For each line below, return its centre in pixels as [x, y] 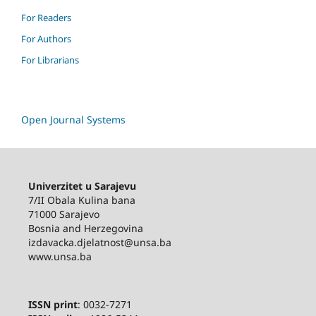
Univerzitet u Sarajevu [82, 186]
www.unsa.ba [60, 256]
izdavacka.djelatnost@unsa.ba [99, 242]
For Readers [46, 17]
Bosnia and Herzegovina [85, 228]
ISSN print [53, 304]
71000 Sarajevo [63, 214]
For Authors [46, 38]
